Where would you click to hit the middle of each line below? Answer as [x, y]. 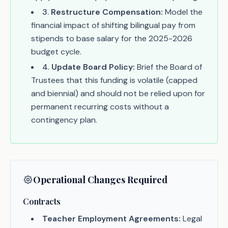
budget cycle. [56, 52]
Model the [183, 12]
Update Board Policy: [93, 67]
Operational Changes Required [100, 180]
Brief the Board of [168, 67]
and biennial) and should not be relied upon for [118, 93]
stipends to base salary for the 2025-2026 [112, 38]
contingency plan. [64, 120]
